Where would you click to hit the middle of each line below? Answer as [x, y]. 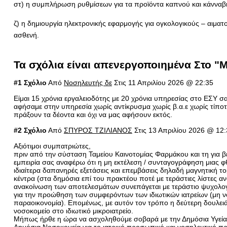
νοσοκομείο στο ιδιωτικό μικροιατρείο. [73, 211]
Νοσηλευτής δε [88, 83]
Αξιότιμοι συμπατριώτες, [52, 146]
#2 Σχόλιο [30, 130]
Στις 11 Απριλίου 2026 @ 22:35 [162, 83]
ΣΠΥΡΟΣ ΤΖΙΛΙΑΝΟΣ [98, 130]
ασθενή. [26, 35]
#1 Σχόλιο [30, 83]
